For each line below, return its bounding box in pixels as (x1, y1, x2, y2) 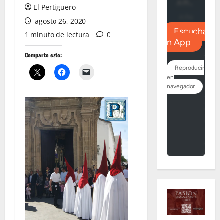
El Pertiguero (33, 2, 76, 12)
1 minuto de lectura (25, 30, 89, 39)
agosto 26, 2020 (33, 16, 86, 26)
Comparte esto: (25, 51, 62, 59)
